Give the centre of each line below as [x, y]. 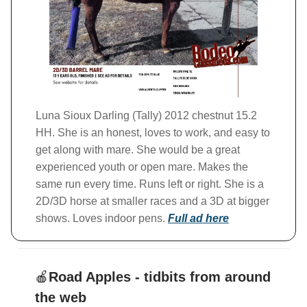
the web [61, 298]
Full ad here [198, 219]
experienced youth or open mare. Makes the [142, 167]
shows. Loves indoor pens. [102, 219]
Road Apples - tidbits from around [160, 277]
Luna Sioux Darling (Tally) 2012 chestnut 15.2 [146, 116]
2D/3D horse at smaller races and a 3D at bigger [152, 201]
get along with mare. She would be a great [138, 150]
